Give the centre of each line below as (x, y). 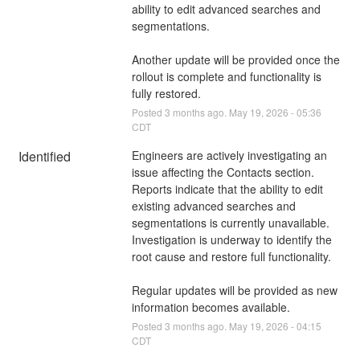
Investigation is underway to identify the (231, 239)
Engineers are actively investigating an (229, 155)
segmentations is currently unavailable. (230, 222)
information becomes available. (211, 307)
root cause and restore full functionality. (231, 256)
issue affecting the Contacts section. (223, 172)
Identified (45, 156)
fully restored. (166, 93)
